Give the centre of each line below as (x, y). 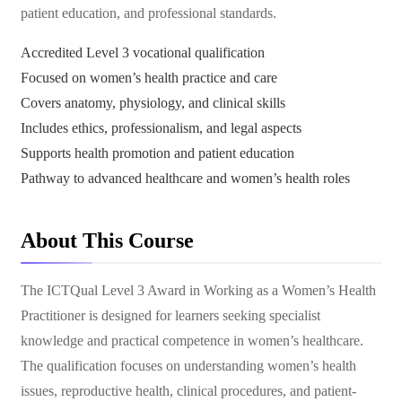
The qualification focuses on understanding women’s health (188, 366)
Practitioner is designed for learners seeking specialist (170, 315)
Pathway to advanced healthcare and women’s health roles (185, 178)
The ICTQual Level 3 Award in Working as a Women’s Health (198, 290)
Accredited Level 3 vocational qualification (143, 52)
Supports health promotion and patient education (157, 153)
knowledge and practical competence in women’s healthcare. (192, 341)
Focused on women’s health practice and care (149, 78)
